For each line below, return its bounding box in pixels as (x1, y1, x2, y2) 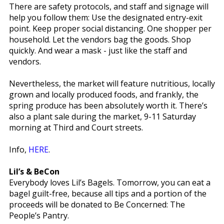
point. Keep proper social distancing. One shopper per (8, 22, 211, 34)
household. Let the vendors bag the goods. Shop (8, 33, 191, 45)
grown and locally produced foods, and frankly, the (8, 88, 198, 100)
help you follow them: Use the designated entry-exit (8, 11, 202, 23)
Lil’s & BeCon (8, 165, 59, 177)
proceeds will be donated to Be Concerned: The (8, 198, 185, 210)
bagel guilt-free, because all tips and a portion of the (8, 187, 206, 199)
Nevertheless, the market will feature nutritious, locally (8, 77, 215, 89)
